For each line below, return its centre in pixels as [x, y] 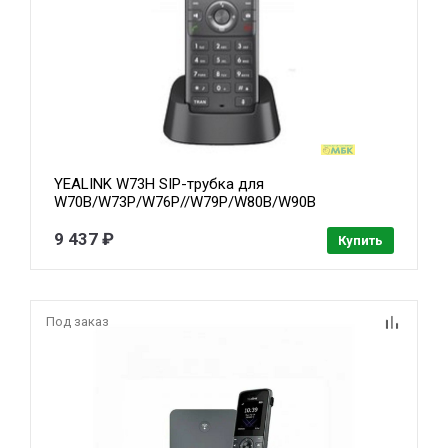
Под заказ [77, 321]
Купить [360, 240]
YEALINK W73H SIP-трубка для [159, 183]
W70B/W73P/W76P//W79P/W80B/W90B [185, 201]
